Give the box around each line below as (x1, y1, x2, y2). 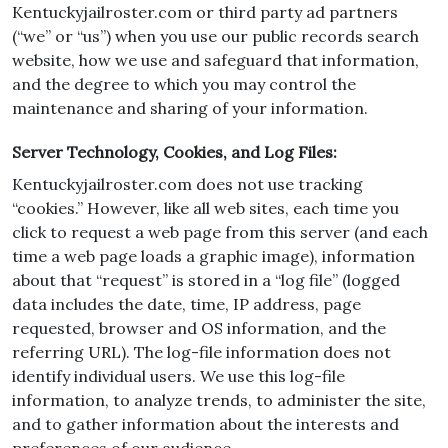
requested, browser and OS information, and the (12, 318, 386, 338)
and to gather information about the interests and (12, 414, 399, 434)
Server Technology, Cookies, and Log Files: (12, 142, 337, 162)
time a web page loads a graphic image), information (12, 246, 415, 266)
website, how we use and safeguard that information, (12, 50, 419, 70)
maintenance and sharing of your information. (12, 98, 368, 118)
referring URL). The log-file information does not (12, 342, 391, 362)
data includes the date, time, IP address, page (12, 294, 361, 314)
